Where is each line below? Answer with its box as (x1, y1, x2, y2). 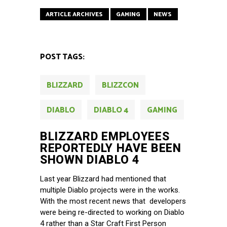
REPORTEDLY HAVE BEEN (40, 141, 181, 156)
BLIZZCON (102, 79, 139, 92)
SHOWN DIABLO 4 (40, 153, 139, 167)
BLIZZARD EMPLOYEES (40, 130, 170, 144)
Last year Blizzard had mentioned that (40, 174, 166, 184)
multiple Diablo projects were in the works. (40, 185, 180, 195)
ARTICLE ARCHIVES (46, 10, 103, 20)
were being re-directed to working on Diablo (40, 208, 184, 217)
